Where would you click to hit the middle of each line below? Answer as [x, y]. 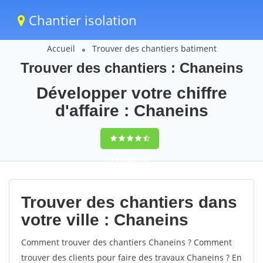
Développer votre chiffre [131, 93]
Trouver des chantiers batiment [154, 48]
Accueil [61, 48]
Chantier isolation [81, 20]
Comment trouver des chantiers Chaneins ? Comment [127, 242]
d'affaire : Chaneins [131, 111]
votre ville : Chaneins [105, 220]
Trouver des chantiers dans [129, 202]
